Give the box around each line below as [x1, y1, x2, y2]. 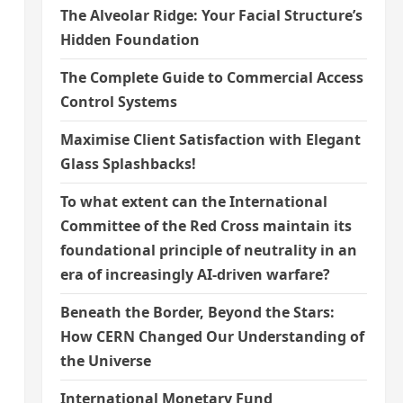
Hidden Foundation [59, 30, 200, 49]
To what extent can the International [59, 192, 327, 211]
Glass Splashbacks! [59, 154, 196, 174]
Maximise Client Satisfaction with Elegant [59, 130, 361, 149]
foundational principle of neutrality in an [59, 240, 357, 260]
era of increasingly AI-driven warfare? [59, 264, 330, 284]
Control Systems [59, 92, 177, 112]
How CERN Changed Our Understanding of [59, 327, 364, 346]
